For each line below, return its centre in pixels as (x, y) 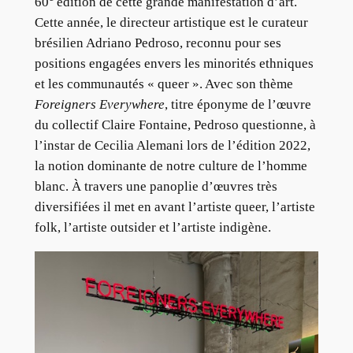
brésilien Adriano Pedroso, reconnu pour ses (158, 43)
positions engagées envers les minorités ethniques (174, 63)
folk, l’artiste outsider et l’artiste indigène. (152, 227)
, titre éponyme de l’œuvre (238, 104)
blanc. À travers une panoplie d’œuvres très (156, 186)
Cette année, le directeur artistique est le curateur (171, 22)
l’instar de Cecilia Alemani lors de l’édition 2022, (172, 145)
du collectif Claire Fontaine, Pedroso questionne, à (175, 124)
